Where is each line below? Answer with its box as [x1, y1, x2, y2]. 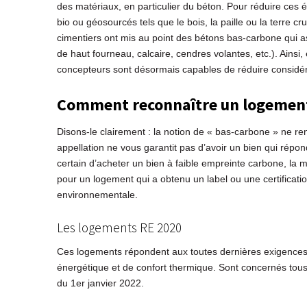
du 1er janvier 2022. [56, 278, 144, 289]
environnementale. [56, 189, 138, 201]
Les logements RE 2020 [56, 219, 182, 236]
